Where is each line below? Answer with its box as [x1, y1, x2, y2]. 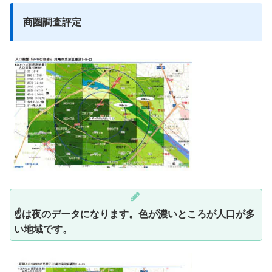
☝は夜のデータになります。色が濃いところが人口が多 [14, 208, 255, 219]
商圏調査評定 [23, 16, 81, 27]
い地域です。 [14, 223, 72, 234]
